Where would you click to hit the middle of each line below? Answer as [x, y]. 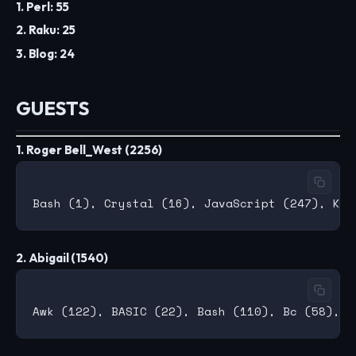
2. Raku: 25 [46, 30]
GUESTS [53, 108]
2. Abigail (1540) [62, 258]
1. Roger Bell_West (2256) [89, 150]
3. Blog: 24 [45, 53]
